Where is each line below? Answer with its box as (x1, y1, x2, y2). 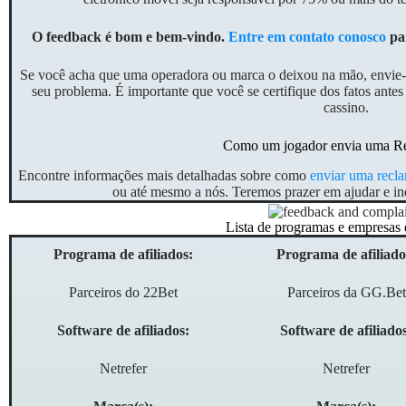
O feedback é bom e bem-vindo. (31, 29, 228, 45)
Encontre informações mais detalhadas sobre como (18, 168, 311, 184)
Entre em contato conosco (227, 29, 386, 45)
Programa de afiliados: (53, 246, 194, 263)
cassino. (324, 100, 370, 116)
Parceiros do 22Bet (69, 285, 179, 301)
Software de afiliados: (57, 323, 190, 339)
